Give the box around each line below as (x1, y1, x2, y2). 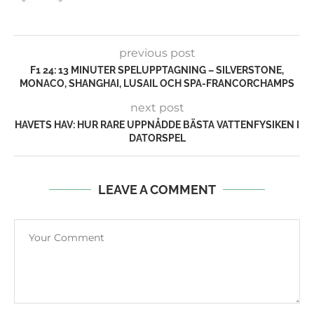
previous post (118, 46, 196, 60)
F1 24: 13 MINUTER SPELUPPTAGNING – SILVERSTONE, (30, 64, 284, 76)
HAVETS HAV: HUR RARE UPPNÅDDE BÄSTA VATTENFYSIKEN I (15, 118, 299, 130)
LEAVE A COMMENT (98, 182, 216, 197)
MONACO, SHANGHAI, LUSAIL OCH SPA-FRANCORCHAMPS (20, 77, 294, 89)
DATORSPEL (128, 132, 186, 144)
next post (130, 100, 184, 114)
